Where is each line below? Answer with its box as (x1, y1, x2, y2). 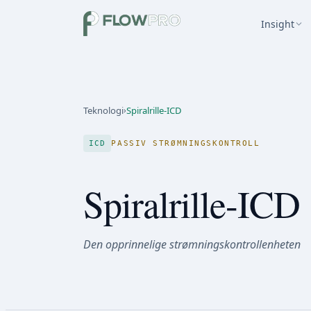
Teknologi (83, 104, 124, 117)
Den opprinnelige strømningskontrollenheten (83, 236, 301, 252)
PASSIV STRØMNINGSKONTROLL (111, 139, 260, 148)
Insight (260, 17, 294, 31)
